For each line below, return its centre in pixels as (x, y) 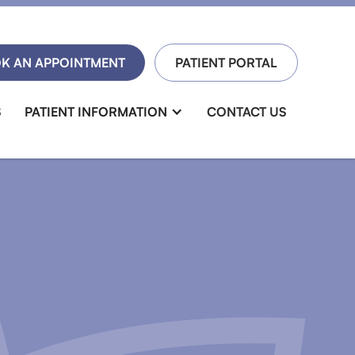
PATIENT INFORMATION (96, 111)
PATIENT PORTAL (226, 62)
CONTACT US (246, 111)
